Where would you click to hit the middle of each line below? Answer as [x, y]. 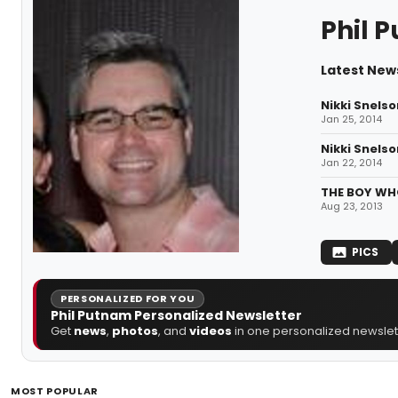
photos [135, 330]
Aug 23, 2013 [351, 206]
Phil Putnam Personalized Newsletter [176, 315]
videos [211, 330]
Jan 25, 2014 [351, 119]
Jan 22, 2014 [351, 162]
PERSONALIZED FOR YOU [128, 298]
